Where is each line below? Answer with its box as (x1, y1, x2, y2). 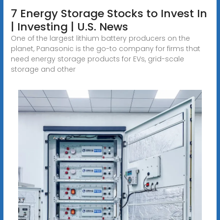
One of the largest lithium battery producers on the (10, 33, 190, 43)
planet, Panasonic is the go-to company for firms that (10, 43, 200, 54)
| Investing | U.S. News (10, 19, 128, 34)
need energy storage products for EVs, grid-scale (10, 54, 184, 64)
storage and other (10, 64, 76, 74)
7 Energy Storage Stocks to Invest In (10, 5, 207, 21)
